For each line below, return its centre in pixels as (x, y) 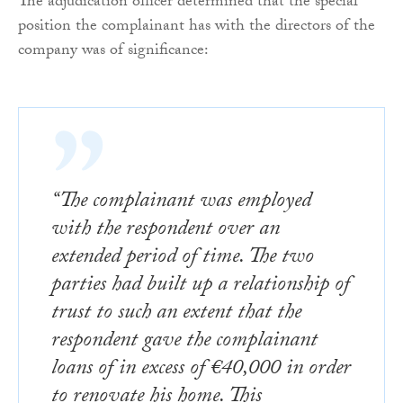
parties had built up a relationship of (201, 286)
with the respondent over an (166, 230)
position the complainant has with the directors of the (197, 27)
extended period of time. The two (183, 258)
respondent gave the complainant (184, 342)
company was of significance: (113, 51)
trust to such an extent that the (176, 314)
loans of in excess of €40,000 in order (201, 370)
